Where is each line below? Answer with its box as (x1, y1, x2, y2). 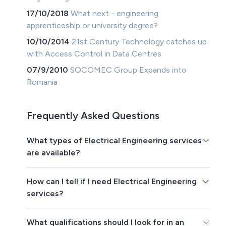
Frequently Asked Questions (27, 109, 160, 122)
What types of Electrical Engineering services (27, 136, 202, 146)
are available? (27, 148, 80, 158)
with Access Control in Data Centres (27, 49, 162, 59)
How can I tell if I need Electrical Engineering (27, 177, 197, 187)
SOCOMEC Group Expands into (70, 65, 187, 75)
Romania (27, 77, 58, 87)
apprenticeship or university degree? (27, 21, 158, 31)
